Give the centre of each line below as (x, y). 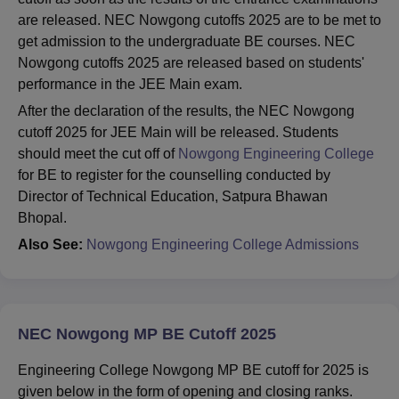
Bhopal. (44, 218)
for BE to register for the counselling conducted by (174, 175)
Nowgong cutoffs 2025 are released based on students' (191, 63)
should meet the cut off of (98, 154)
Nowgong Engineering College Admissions (223, 245)
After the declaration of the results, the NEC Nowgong (186, 111)
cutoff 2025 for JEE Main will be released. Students (178, 133)
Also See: (50, 245)
